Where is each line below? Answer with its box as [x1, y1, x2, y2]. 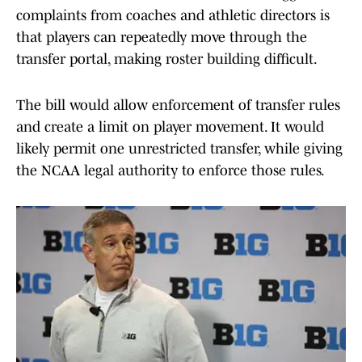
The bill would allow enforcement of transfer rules [16, 97, 340, 114]
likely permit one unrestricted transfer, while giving [16, 141, 343, 158]
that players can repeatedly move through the [16, 29, 307, 46]
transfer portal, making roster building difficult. [16, 51, 318, 68]
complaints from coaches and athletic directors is [16, 7, 330, 24]
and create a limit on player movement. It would [16, 119, 324, 136]
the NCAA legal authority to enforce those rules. [16, 162, 325, 179]
